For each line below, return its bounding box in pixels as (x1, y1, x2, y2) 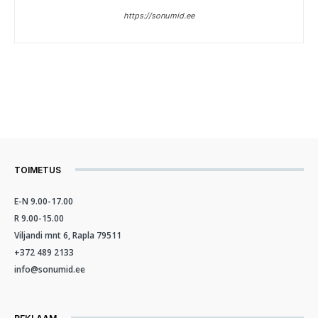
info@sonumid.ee (14, 263, 85, 275)
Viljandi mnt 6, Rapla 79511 (14, 229, 121, 241)
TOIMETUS (14, 164, 61, 175)
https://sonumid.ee (124, 10, 194, 21)
